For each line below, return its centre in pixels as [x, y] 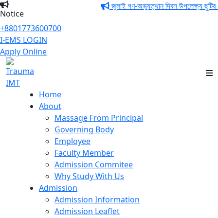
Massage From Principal [99, 118]
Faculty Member [84, 153]
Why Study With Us [89, 176]
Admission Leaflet [87, 211]
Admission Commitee [94, 164]
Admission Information [97, 200]
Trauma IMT [82, 65]
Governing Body [84, 129]
